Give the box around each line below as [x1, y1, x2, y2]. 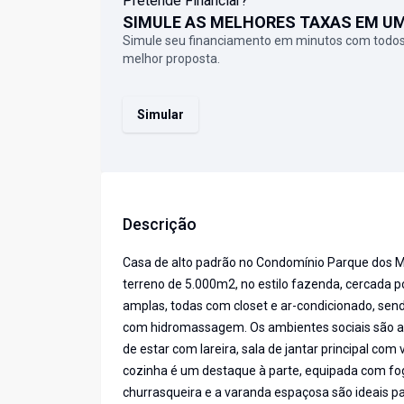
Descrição [123, 215, 197, 234]
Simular [137, 107, 184, 123]
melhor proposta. [123, 51, 220, 67]
